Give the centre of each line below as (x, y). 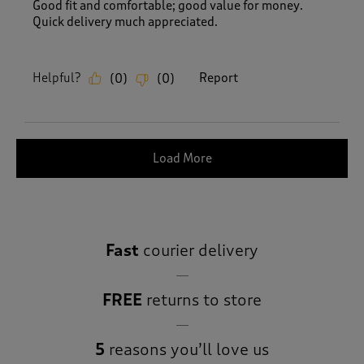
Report (219, 78)
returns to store (202, 300)
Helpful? (56, 78)
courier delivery (199, 250)
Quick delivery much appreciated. (125, 22)
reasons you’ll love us (187, 349)
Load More (182, 158)
